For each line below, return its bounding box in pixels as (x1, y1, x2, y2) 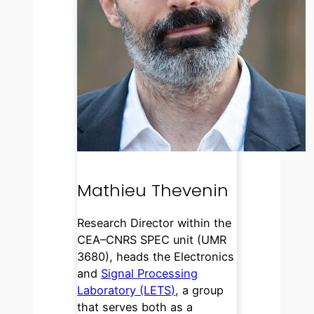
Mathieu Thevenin (77, 179, 229, 203)
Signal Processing (101, 266, 198, 280)
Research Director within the (77, 215, 232, 230)
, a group (175, 282, 224, 297)
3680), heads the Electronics (77, 249, 235, 264)
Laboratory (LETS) (77, 282, 176, 297)
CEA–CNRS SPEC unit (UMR (77, 232, 227, 247)
